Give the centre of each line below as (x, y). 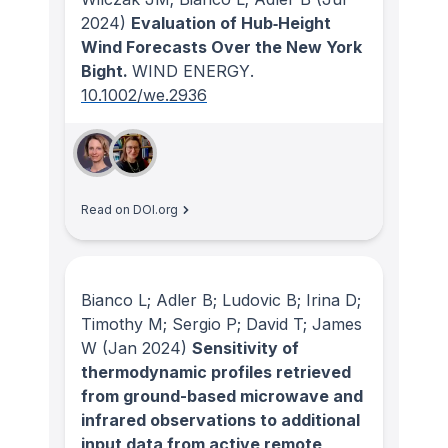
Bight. (106, 71)
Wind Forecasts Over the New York (221, 47)
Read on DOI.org (129, 210)
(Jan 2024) (142, 348)
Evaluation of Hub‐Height (231, 23)
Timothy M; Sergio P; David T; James (221, 324)
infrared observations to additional (220, 420)
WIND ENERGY (191, 71)
